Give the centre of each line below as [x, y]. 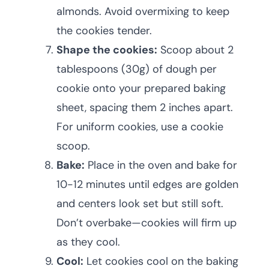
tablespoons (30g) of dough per [137, 69]
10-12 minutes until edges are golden [147, 184]
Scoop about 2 [195, 50]
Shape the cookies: [107, 50]
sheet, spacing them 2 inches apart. [145, 107]
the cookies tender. [104, 31]
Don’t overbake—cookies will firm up [147, 223]
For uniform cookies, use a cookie [140, 127]
